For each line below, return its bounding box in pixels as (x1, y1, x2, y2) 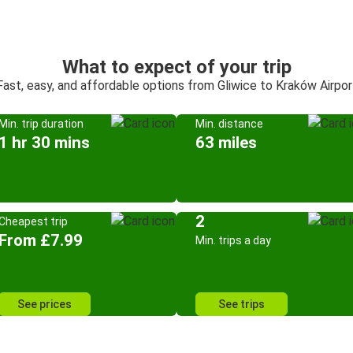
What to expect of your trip (61, 56, 292, 78)
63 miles (195, 133, 257, 152)
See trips (218, 298, 265, 310)
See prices (17, 298, 72, 310)
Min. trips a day (195, 234, 271, 247)
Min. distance (195, 117, 263, 130)
